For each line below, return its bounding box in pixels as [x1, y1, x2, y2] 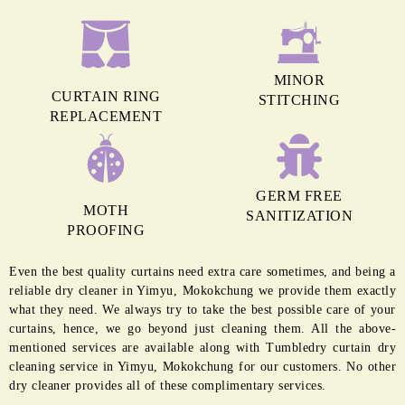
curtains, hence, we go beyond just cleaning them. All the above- [9, 321, 396, 335]
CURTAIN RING [51, 88, 161, 104]
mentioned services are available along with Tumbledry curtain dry [9, 340, 396, 354]
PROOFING [67, 221, 145, 238]
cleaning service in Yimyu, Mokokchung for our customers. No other [9, 359, 396, 373]
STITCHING [258, 91, 341, 108]
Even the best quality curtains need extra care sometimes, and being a [9, 264, 396, 278]
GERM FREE [256, 187, 343, 203]
